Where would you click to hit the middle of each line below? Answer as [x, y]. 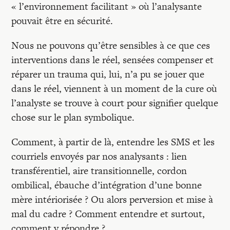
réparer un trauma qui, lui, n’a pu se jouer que [108, 74]
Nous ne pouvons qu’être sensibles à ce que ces [111, 45]
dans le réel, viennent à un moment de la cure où [114, 89]
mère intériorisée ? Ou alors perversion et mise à [112, 199]
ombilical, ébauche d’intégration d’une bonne [107, 185]
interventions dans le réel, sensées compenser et [113, 60]
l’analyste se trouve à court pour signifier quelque [115, 103]
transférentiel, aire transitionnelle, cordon [99, 171]
